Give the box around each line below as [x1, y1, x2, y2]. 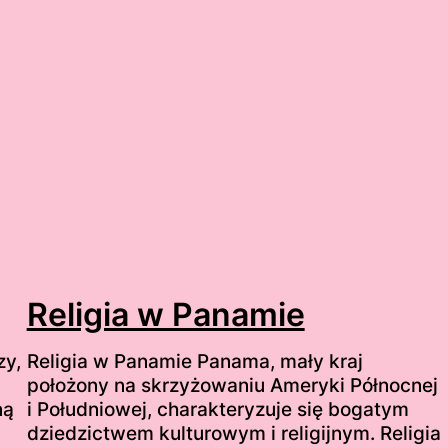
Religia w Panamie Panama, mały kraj [26, 350, 363, 374]
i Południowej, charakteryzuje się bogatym [26, 398, 409, 422]
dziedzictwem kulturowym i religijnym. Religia [26, 422, 441, 446]
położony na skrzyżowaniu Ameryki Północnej [26, 374, 438, 398]
